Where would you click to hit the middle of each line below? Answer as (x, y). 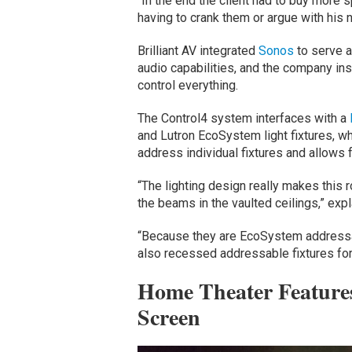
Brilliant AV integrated (198, 51)
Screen (169, 317)
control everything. (189, 86)
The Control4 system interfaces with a (243, 119)
